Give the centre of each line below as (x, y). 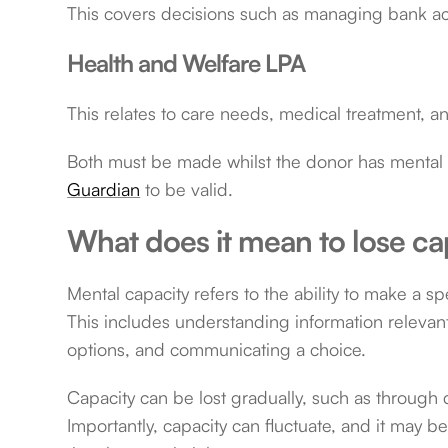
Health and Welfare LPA (186, 63)
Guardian (104, 189)
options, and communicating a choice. (217, 349)
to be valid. (187, 189)
